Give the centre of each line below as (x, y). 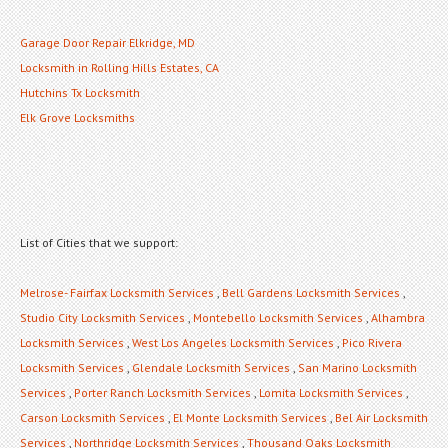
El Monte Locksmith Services (250, 417)
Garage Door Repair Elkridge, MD (107, 42)
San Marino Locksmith (357, 367)
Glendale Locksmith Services (211, 367)
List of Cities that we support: (99, 242)
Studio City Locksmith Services (102, 317)
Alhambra (398, 317)
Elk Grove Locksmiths (77, 117)
